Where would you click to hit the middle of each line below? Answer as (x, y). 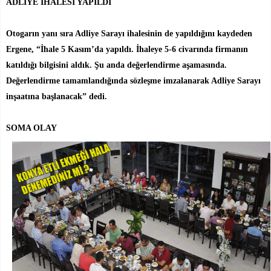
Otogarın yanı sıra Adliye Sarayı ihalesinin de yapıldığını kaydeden (129, 33)
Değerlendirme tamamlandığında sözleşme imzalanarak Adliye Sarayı (133, 80)
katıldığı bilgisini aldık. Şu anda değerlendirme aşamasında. (116, 65)
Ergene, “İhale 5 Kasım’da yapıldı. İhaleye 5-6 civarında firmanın (127, 49)
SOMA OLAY (31, 128)
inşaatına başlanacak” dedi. (57, 96)
